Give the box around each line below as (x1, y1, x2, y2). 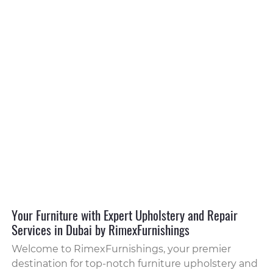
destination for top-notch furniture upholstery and (12, 257, 258, 269)
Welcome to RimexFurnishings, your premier (12, 243, 231, 255)
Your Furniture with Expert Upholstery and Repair (12, 205, 238, 224)
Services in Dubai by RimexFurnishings (12, 219, 190, 239)
